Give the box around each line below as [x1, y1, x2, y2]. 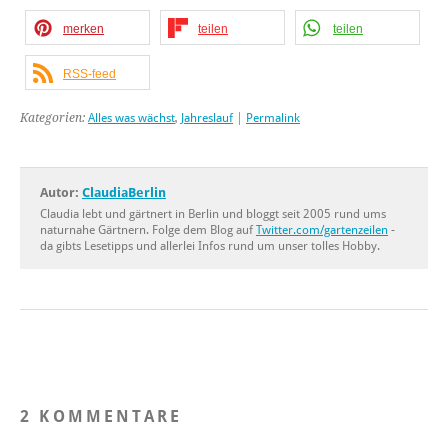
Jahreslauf [181, 110, 233, 125]
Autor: [40, 184, 82, 200]
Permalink [246, 110, 300, 125]
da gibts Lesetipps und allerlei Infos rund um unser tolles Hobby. [40, 238, 380, 253]
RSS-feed [63, 66, 116, 81]
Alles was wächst [88, 110, 175, 125]
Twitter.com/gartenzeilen [256, 222, 388, 237]
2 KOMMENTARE [20, 406, 183, 426]
